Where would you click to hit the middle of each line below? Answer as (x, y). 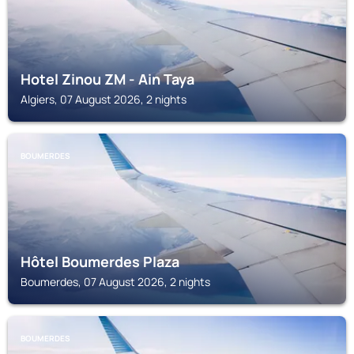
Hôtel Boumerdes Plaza (100, 262)
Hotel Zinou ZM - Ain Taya (107, 79)
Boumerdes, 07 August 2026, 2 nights (115, 282)
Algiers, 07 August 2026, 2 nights (104, 99)
